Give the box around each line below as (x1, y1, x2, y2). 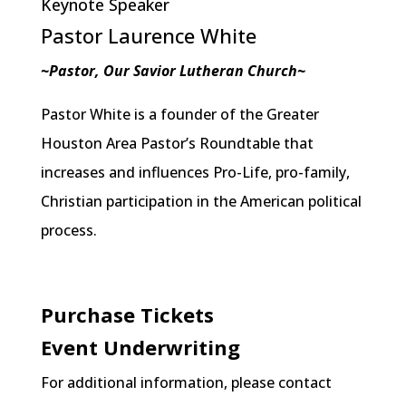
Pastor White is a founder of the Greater (40, 104, 319, 125)
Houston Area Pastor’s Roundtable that (40, 133, 314, 154)
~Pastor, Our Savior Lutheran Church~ (40, 61, 305, 82)
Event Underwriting (40, 333, 240, 362)
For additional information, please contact (40, 372, 332, 393)
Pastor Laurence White (40, 22, 256, 50)
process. (40, 220, 97, 241)
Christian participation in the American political (40, 191, 362, 212)
